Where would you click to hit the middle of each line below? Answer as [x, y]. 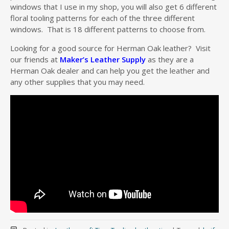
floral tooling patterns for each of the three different [102, 18]
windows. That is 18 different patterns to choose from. [108, 29]
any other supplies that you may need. [77, 82]
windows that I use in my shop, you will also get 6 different [113, 6]
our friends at [35, 59]
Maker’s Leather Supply [103, 59]
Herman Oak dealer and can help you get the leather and [110, 70]
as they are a [170, 59]
